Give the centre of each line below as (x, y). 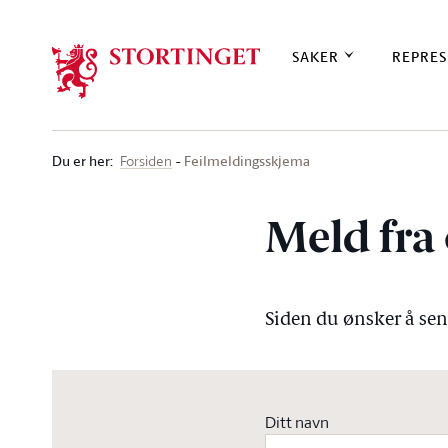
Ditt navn (297, 422)
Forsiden (146, 160)
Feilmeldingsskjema (247, 160)
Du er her (81, 160)
